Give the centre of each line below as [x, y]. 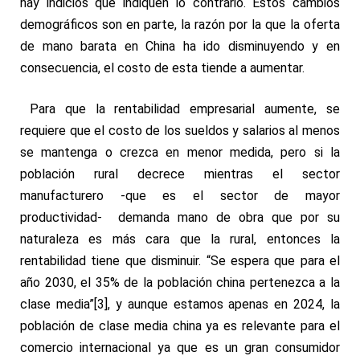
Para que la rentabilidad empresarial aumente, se [185, 108]
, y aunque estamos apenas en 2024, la [223, 304]
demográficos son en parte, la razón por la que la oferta [180, 24]
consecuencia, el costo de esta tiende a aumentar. [162, 67]
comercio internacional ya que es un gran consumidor [180, 347]
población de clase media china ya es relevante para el [180, 325]
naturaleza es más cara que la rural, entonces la [180, 239]
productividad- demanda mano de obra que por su [180, 217]
